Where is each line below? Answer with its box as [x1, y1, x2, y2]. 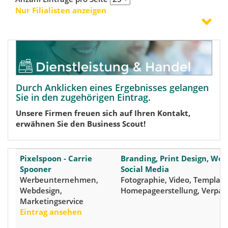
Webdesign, [20, 185, 62, 196]
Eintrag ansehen [20, 207, 82, 217]
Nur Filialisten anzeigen [15, 5, 106, 15]
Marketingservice [20, 196, 83, 207]
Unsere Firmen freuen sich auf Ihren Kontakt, [16, 107, 190, 118]
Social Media [121, 164, 169, 175]
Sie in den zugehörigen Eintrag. [16, 91, 151, 104]
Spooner [20, 164, 51, 175]
